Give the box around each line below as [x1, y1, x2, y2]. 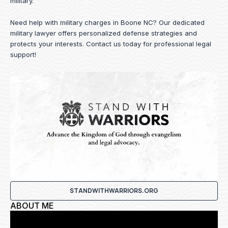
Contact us [86, 40, 121, 48]
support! [10, 50, 36, 59]
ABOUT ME [10, 200, 54, 211]
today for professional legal [121, 40, 211, 48]
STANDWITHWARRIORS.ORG [70, 186, 158, 195]
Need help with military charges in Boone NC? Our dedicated [10, 18, 205, 27]
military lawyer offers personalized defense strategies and [10, 29, 197, 38]
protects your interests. [10, 40, 86, 48]
